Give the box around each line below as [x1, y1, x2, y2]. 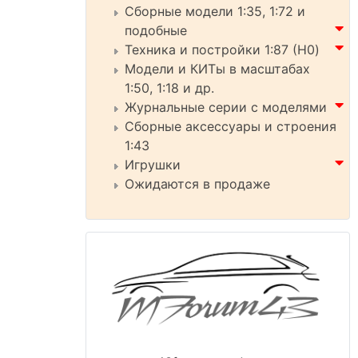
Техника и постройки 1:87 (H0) [125, 42, 320, 58]
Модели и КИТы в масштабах [125, 61, 310, 77]
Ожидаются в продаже [125, 176, 270, 192]
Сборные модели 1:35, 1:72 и [125, 3, 305, 19]
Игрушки [125, 157, 181, 173]
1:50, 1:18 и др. [125, 80, 214, 96]
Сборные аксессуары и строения [125, 118, 336, 134]
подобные [125, 22, 187, 38]
